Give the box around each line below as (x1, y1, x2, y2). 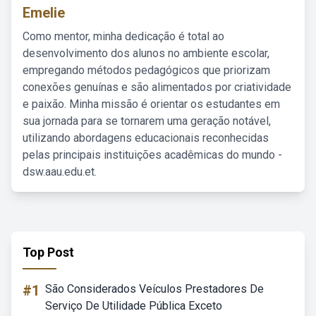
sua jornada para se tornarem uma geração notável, (23, 114, 271, 128)
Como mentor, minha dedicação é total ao (23, 30, 224, 43)
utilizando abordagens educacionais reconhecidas (23, 131, 269, 145)
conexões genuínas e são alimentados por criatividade (23, 80, 291, 94)
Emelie (23, 4, 65, 21)
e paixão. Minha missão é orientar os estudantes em (23, 97, 280, 111)
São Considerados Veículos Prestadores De (45, 282, 264, 296)
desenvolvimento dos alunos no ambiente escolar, (23, 47, 269, 60)
